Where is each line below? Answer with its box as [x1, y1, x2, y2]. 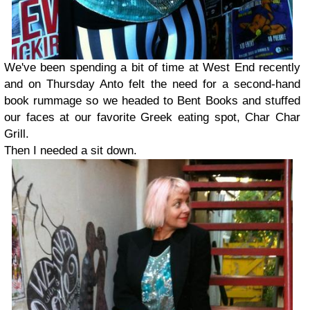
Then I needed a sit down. [4, 143, 140, 157]
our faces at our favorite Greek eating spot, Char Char [4, 110, 300, 124]
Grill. [4, 127, 29, 140]
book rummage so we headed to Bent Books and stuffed [4, 93, 300, 107]
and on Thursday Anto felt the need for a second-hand [4, 77, 300, 91]
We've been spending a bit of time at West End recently [4, 60, 300, 74]
